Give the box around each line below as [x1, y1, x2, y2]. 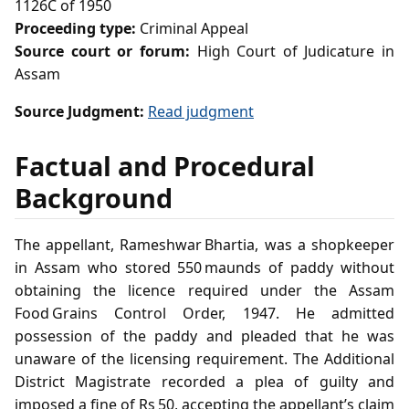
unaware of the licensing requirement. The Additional [15, 348, 394, 369]
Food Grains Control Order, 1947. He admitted [15, 302, 394, 323]
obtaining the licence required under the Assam [15, 279, 394, 300]
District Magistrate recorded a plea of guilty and [15, 371, 394, 392]
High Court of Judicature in [189, 41, 394, 62]
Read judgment [148, 101, 254, 122]
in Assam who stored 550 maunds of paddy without [15, 257, 394, 278]
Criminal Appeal [136, 18, 248, 39]
